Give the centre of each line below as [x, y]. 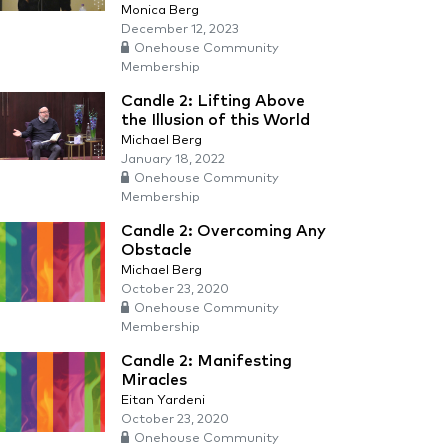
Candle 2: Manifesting [206, 361]
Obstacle [156, 250]
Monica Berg [160, 10]
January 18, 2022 [173, 159]
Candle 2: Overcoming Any [223, 231]
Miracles [154, 380]
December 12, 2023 [180, 29]
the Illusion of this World [215, 120]
